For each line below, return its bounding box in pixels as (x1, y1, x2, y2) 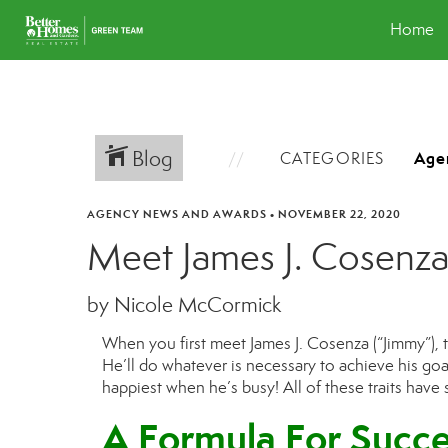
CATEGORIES (279, 148, 385, 168)
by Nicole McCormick (87, 292, 281, 318)
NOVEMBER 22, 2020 (278, 207, 401, 221)
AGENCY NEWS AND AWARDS (87, 207, 267, 221)
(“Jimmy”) (373, 333, 435, 354)
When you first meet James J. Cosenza (102, 333, 373, 354)
